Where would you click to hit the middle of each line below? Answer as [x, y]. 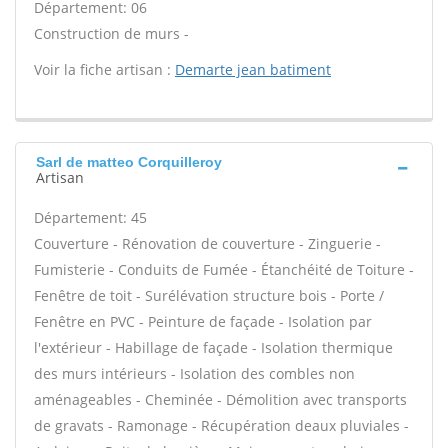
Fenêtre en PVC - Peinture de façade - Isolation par [203, 321]
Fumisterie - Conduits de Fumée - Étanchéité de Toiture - [224, 269]
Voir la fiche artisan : [104, 69]
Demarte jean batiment [253, 69]
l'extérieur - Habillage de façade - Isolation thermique [213, 347]
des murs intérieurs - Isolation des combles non [194, 373]
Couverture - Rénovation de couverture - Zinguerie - [207, 243]
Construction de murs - [111, 33]
